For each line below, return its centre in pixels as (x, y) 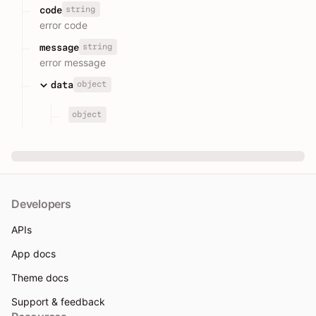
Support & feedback (58, 302)
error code (63, 25)
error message (73, 63)
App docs (34, 254)
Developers (41, 204)
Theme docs (40, 278)
